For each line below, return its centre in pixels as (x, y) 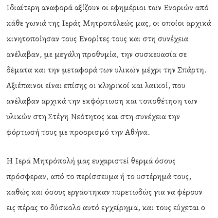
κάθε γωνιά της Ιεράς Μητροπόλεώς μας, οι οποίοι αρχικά (109, 23)
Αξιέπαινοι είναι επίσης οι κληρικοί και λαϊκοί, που (96, 85)
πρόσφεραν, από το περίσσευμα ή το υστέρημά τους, (99, 176)
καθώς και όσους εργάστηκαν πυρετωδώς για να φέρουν (105, 192)
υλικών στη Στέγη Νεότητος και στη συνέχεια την (93, 116)
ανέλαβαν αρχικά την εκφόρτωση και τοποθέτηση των (102, 101)
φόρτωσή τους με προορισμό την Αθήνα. (79, 132)
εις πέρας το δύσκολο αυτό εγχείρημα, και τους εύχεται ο (106, 207)
